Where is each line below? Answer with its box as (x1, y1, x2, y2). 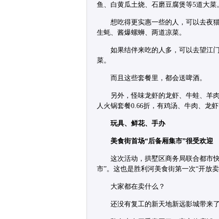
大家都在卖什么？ (110, 183, 165, 190)
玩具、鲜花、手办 (110, 120, 165, 127)
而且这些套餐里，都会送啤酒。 (110, 74, 206, 82)
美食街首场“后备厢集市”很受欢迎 (110, 137, 213, 145)
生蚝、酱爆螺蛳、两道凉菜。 (97, 29, 186, 36)
